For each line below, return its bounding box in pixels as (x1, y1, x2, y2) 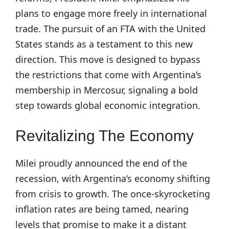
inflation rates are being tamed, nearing (15, 203, 189, 215)
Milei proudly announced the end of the (15, 157, 187, 169)
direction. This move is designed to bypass (15, 53, 200, 65)
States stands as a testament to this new (15, 38, 193, 50)
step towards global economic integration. (15, 99, 200, 111)
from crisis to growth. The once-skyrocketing (15, 188, 210, 200)
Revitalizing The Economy (15, 127, 194, 144)
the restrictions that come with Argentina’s (15, 68, 201, 81)
